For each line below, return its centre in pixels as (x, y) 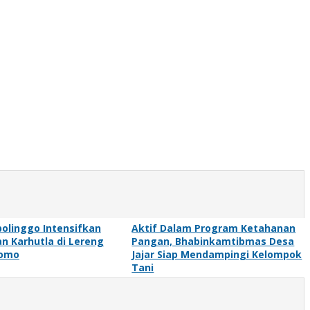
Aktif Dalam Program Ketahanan (214, 228)
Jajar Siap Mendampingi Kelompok (217, 254)
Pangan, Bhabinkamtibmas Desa (213, 241)
